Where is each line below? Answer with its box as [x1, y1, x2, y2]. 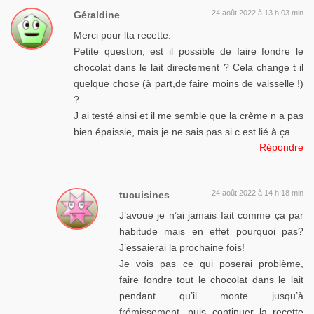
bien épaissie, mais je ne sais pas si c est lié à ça [74, 126, 290, 138]
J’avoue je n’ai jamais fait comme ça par [119, 210, 303, 221]
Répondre [259, 142, 303, 153]
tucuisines [119, 189, 170, 201]
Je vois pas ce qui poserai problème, [119, 258, 303, 270]
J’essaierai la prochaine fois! [119, 242, 245, 254]
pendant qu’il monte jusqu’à [119, 290, 303, 302]
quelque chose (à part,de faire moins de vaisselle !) [74, 78, 303, 90]
